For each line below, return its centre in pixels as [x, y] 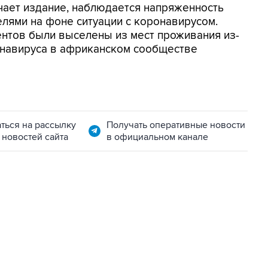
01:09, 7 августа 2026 [51, 236]
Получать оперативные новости [176, 125]
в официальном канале [157, 137]
